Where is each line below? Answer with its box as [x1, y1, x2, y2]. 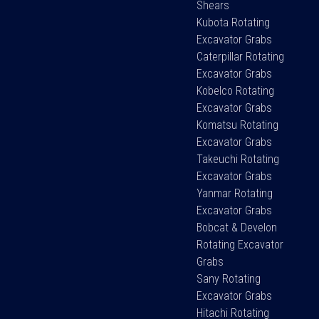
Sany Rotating [197, 271, 261, 286]
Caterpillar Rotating [197, 49, 285, 63]
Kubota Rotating [197, 15, 271, 29]
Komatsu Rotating [197, 117, 279, 132]
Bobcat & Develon [197, 220, 278, 234]
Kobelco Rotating [197, 83, 275, 98]
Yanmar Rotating [197, 186, 273, 200]
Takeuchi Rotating [197, 152, 280, 166]
